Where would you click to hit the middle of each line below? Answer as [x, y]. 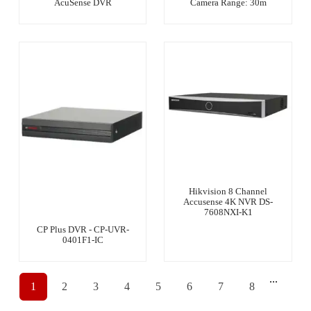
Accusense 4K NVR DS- [228, 202]
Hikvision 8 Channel [228, 192]
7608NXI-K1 [228, 212]
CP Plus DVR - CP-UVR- [83, 229]
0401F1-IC [83, 239]
